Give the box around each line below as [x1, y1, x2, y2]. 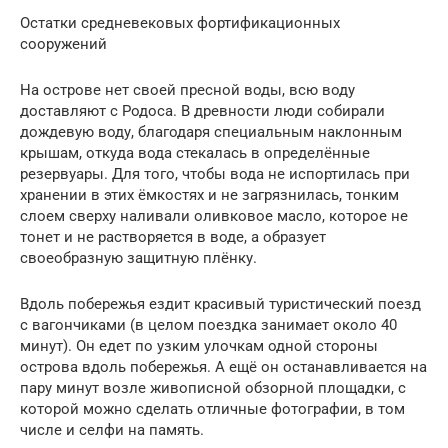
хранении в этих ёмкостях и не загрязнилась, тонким [20, 185, 399, 204]
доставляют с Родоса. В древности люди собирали [20, 101, 385, 120]
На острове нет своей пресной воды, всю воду [20, 80, 355, 99]
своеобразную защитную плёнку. [20, 248, 257, 267]
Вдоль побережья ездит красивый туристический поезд [20, 294, 421, 313]
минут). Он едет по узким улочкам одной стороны [20, 336, 378, 355]
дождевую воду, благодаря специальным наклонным [20, 122, 402, 141]
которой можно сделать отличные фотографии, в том [20, 399, 405, 418]
